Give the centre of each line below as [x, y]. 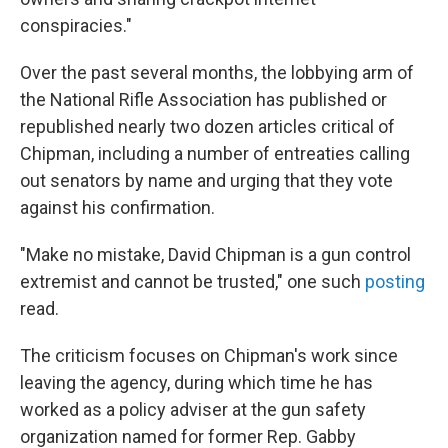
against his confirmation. [117, 208]
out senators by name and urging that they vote [206, 181]
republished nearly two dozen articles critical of [207, 127]
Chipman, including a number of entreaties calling [215, 154]
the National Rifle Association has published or [203, 100]
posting [395, 282]
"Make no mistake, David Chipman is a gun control [215, 255]
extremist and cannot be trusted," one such [192, 282]
